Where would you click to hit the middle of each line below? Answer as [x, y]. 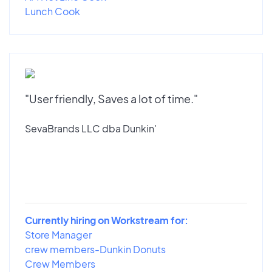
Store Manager [58, 234]
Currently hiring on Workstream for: [107, 220]
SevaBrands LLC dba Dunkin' [91, 128]
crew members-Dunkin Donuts [95, 249]
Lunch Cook [53, 11]
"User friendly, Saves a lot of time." [111, 98]
